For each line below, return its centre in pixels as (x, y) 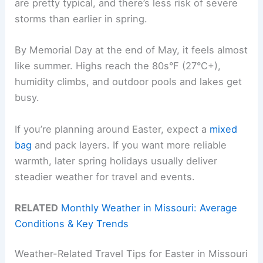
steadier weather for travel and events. (105, 176)
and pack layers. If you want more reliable (129, 145)
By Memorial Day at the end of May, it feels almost (131, 50)
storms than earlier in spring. (81, 19)
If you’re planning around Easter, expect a (112, 129)
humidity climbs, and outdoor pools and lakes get (129, 82)
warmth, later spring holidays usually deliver (116, 161)
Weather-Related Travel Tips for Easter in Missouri (131, 254)
